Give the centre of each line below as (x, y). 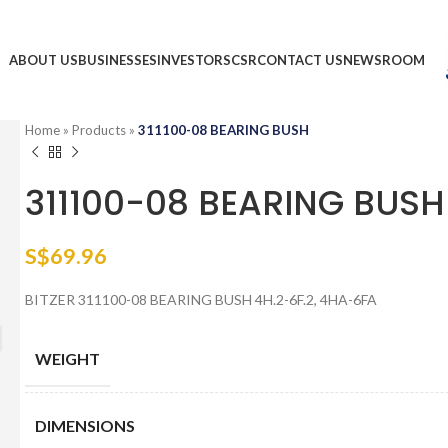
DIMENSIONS (85, 425)
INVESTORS (193, 59)
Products (99, 130)
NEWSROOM (383, 59)
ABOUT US (43, 59)
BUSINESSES (117, 59)
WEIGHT (68, 358)
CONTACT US (299, 59)
